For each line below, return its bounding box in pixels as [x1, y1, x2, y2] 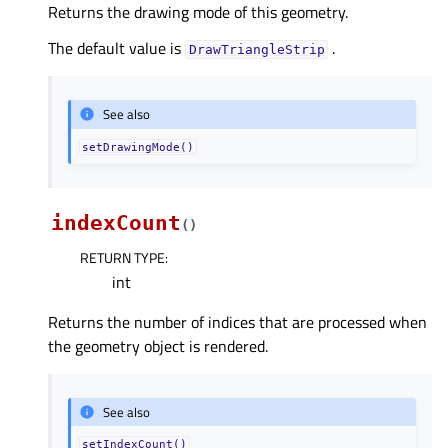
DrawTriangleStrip [188, 41, 325, 57]
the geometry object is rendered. [48, 333, 268, 358]
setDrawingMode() [82, 140, 195, 153]
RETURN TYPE [80, 246, 165, 268]
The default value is [48, 35, 185, 60]
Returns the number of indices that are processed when [48, 309, 427, 334]
